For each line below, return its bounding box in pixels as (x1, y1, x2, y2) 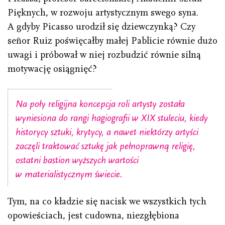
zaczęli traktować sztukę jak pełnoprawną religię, (16, 141, 195, 152)
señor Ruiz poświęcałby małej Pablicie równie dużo (8, 35, 217, 47)
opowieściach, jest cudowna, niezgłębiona (8, 210, 179, 221)
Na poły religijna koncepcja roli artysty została (16, 98, 185, 110)
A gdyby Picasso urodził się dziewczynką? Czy (8, 21, 195, 33)
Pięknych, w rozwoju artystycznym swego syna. (8, 7, 198, 19)
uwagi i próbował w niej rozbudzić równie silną (8, 49, 201, 61)
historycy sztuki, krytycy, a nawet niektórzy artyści (16, 127, 198, 138)
